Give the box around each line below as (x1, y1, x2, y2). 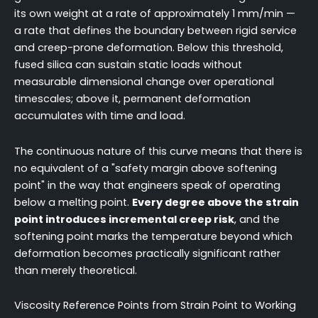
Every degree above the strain (132, 194, 299, 209)
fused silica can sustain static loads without (14, 57, 242, 72)
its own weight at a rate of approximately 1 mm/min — (14, 6, 295, 21)
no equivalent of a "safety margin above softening (14, 160, 277, 175)
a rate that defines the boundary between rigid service (14, 23, 297, 38)
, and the (234, 212, 280, 226)
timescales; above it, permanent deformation (14, 92, 251, 106)
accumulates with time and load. (14, 109, 185, 124)
